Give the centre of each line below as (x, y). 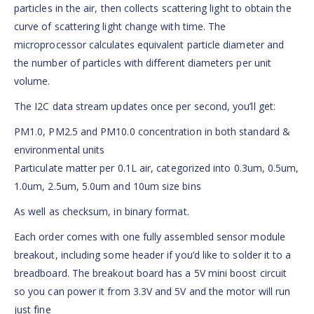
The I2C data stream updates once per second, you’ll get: (145, 107)
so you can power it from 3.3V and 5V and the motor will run (152, 292)
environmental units (60, 150)
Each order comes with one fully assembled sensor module (150, 237)
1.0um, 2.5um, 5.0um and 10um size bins (108, 186)
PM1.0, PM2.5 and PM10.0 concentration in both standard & (152, 132)
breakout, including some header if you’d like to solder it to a (153, 255)
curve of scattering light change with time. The (120, 27)
